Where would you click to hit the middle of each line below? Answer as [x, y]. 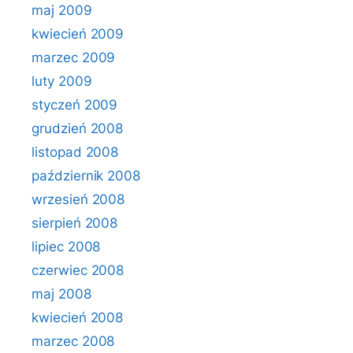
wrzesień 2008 [78, 199]
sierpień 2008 [75, 223]
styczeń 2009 [75, 105]
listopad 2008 [75, 152]
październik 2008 [86, 176]
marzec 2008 [73, 341]
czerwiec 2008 [78, 270]
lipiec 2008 [66, 247]
